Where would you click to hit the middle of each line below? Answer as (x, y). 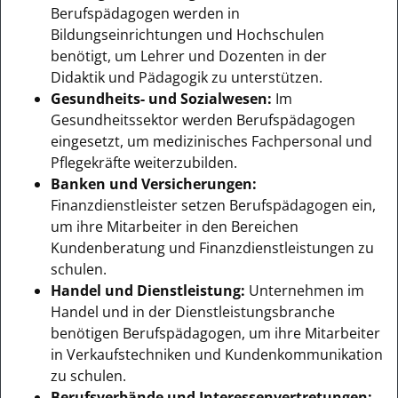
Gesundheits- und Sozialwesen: (161, 98)
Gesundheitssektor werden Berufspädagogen (203, 119)
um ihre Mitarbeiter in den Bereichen (175, 226)
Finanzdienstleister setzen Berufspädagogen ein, (213, 205)
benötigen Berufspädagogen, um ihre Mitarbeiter (215, 333)
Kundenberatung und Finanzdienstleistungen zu (212, 247)
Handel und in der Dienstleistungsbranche (193, 311)
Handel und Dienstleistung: (148, 290)
